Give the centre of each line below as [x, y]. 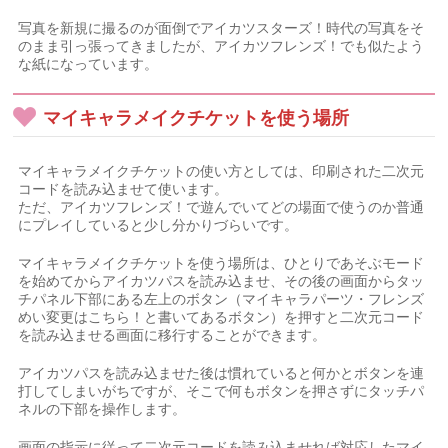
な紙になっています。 [88, 64]
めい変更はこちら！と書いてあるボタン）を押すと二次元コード [221, 317]
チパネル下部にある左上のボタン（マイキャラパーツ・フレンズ [221, 299]
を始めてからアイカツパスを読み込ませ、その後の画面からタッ [221, 281]
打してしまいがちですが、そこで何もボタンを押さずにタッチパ [221, 391]
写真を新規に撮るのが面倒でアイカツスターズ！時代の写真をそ [221, 28]
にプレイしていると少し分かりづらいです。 [158, 225]
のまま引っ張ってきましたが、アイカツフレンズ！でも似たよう [221, 46]
